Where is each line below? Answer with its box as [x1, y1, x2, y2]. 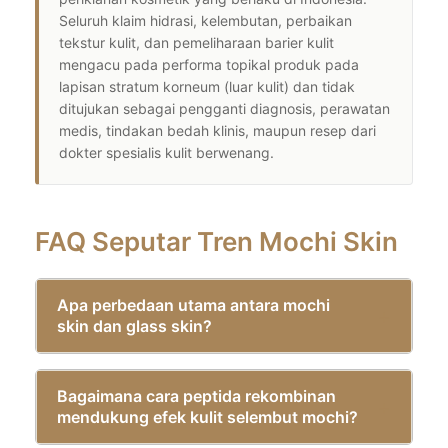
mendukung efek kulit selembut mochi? [57, 406, 358, 427]
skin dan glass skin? [57, 315, 212, 336]
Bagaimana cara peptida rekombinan [57, 385, 336, 406]
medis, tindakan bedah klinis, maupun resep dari [59, 121, 376, 139]
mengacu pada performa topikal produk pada [59, 55, 359, 73]
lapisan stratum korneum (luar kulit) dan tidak [59, 77, 355, 95]
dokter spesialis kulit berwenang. [59, 143, 274, 161]
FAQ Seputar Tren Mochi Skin [35, 225, 398, 257]
